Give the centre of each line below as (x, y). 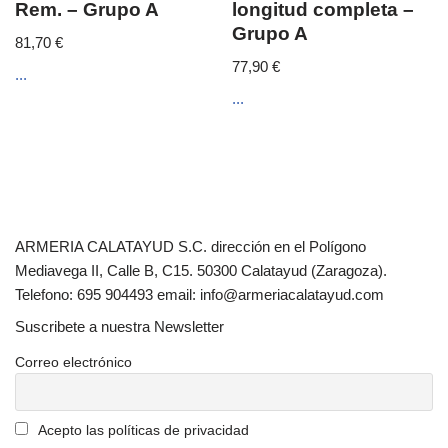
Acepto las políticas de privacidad (141, 429)
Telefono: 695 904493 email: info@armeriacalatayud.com (199, 294)
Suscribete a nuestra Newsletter (119, 326)
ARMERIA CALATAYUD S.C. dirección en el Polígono (190, 246)
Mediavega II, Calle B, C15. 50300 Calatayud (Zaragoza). (201, 270)
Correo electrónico (73, 361)
